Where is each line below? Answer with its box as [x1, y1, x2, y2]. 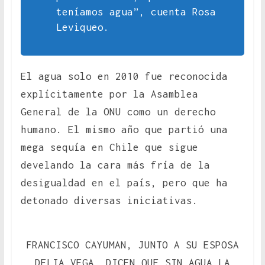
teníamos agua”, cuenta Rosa [56, 6, 216, 18]
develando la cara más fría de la [20, 159, 210, 172]
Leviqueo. [56, 21, 109, 34]
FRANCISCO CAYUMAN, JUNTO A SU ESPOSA [25, 239, 239, 251]
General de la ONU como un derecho [20, 106, 216, 118]
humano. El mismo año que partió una [20, 124, 228, 136]
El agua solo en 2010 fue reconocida [20, 70, 228, 83]
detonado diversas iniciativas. [20, 195, 198, 207]
